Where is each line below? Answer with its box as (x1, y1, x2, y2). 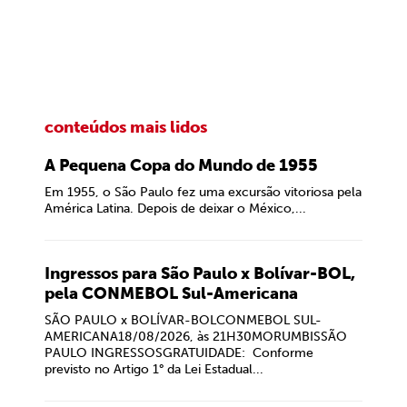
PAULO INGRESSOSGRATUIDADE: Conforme (45, 345, 313, 361)
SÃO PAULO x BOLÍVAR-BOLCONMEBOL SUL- (45, 313, 322, 328)
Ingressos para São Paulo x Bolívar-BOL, (45, 263, 355, 283)
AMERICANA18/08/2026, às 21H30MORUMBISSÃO (45, 329, 347, 344)
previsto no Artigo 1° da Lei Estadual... (45, 362, 263, 377)
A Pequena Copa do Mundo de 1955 (45, 155, 318, 175)
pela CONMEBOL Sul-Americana (45, 283, 298, 303)
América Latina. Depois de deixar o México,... (45, 201, 306, 216)
